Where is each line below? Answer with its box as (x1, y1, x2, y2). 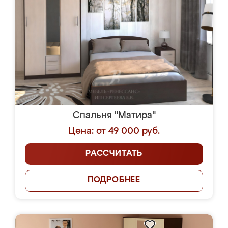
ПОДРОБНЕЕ (87, 176, 141, 184)
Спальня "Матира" (72, 111, 156, 120)
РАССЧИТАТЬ (85, 150, 142, 158)
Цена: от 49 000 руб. (68, 127, 160, 136)
